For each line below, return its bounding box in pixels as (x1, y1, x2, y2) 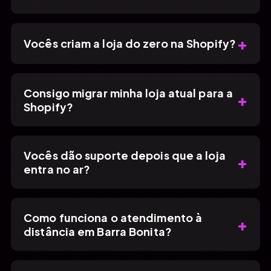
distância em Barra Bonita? (24, 224, 172, 238)
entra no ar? (24, 162, 91, 176)
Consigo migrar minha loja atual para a (24, 85, 233, 100)
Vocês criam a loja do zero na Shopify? (24, 36, 237, 51)
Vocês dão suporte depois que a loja (24, 148, 226, 162)
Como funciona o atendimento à (24, 210, 203, 224)
